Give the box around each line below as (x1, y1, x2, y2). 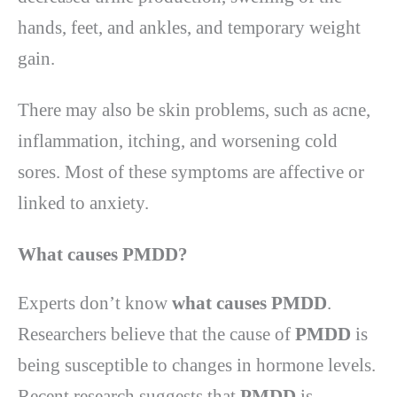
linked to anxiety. (18, 191, 149, 214)
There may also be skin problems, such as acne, (18, 98, 370, 121)
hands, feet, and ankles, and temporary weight (18, 16, 361, 38)
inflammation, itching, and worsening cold (18, 129, 338, 152)
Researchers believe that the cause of (18, 323, 295, 346)
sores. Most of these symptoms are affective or (18, 160, 364, 183)
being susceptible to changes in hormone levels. (18, 354, 376, 377)
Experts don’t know (18, 292, 172, 315)
